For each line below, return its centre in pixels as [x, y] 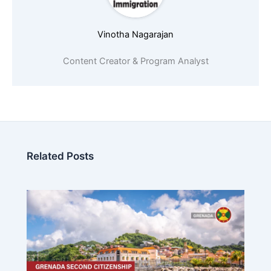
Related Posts [60, 156]
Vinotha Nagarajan [135, 34]
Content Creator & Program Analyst [135, 61]
